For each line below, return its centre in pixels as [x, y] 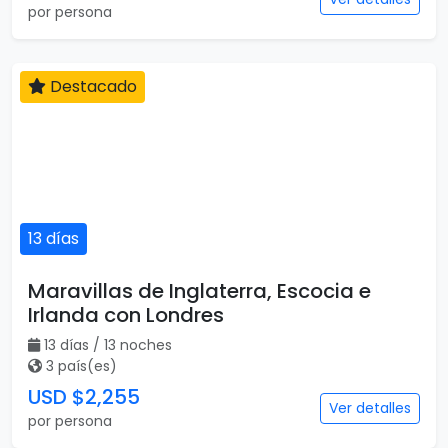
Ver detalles [370, 408]
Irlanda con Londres [126, 315]
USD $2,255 [84, 397]
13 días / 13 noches [108, 345]
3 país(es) [81, 366]
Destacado [91, 86]
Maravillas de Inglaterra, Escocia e [199, 291]
